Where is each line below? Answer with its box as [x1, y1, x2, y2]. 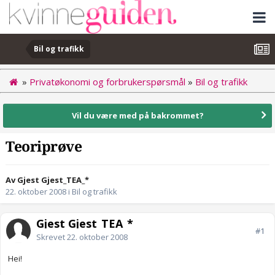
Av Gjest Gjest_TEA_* [6, 174, 89, 186]
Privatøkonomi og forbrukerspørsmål [29, 75, 185, 88]
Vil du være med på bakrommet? [71, 109, 204, 121]
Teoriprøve [6, 139, 82, 156]
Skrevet [36, 231, 67, 243]
